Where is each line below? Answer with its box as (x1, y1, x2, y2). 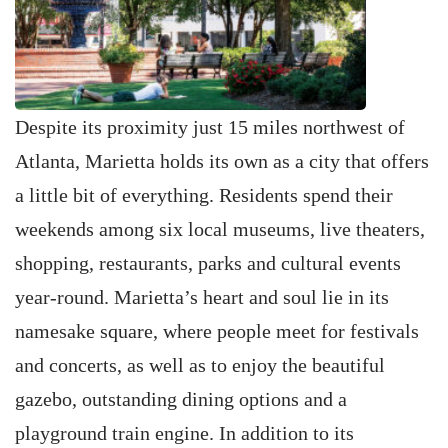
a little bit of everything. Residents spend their (15, 184, 393, 206)
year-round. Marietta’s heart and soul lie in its (15, 286, 389, 308)
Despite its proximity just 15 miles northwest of (15, 116, 405, 138)
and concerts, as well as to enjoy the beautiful (15, 354, 385, 376)
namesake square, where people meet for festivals (15, 320, 419, 342)
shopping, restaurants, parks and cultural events (15, 252, 401, 274)
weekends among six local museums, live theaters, (15, 218, 425, 240)
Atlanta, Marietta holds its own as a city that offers (15, 150, 429, 172)
